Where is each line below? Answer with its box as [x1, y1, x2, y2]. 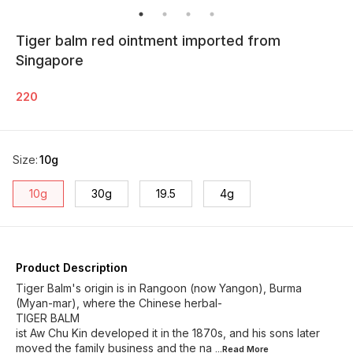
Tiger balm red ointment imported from [16, 32, 281, 49]
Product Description [16, 261, 128, 274]
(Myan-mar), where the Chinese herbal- [16, 296, 222, 310]
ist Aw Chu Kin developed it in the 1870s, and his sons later [16, 326, 320, 340]
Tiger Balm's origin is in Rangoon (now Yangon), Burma [16, 281, 302, 295]
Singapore [16, 52, 84, 69]
